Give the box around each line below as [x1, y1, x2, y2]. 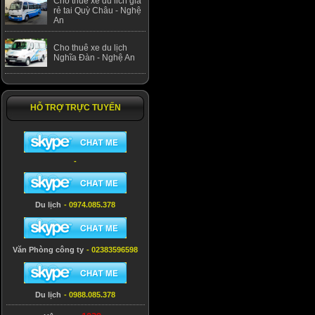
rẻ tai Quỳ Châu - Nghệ [53, 6, 141, 15]
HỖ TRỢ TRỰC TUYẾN [30, 103, 121, 112]
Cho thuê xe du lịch [53, 43, 127, 53]
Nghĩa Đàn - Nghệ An [53, 53, 135, 63]
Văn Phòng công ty [13, 245, 84, 254]
